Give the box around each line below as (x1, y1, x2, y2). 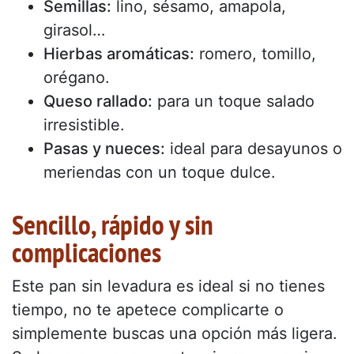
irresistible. (43, 115, 125, 135)
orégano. (43, 68, 110, 88)
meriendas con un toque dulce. (43, 163, 276, 183)
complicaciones (12, 234, 161, 271)
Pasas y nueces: (43, 139, 165, 159)
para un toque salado (153, 92, 314, 111)
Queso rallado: (43, 92, 153, 111)
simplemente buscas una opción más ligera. (12, 324, 337, 344)
